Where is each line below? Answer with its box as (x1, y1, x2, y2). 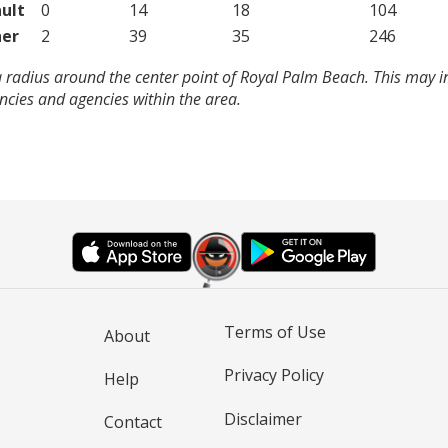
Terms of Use (224, 321, 326, 343)
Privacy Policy (224, 364, 324, 387)
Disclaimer (224, 407, 302, 430)
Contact (104, 411, 162, 434)
